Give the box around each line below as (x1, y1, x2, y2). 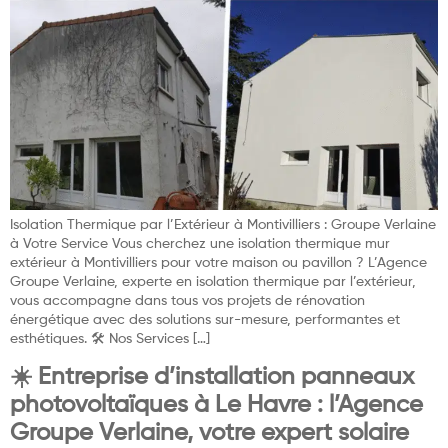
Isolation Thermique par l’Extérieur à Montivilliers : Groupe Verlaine (10, 217, 436, 232)
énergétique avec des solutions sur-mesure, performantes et (10, 312, 400, 327)
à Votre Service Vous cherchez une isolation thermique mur (10, 236, 390, 251)
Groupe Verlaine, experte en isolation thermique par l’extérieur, (10, 274, 416, 289)
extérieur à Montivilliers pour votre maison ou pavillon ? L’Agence (10, 255, 427, 270)
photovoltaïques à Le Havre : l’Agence (10, 392, 423, 417)
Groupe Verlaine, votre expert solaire (10, 420, 409, 445)
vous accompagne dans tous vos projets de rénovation (10, 293, 365, 308)
